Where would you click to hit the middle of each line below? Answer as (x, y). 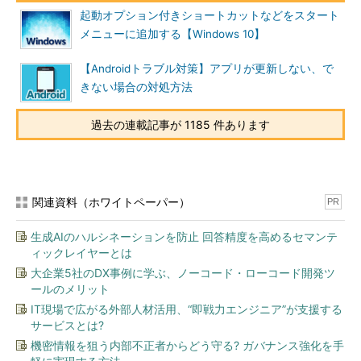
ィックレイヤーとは (81, 253)
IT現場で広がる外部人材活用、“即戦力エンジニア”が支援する (187, 309)
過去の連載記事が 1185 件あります (180, 124)
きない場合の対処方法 (136, 87)
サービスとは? (67, 325)
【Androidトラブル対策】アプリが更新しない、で (207, 68)
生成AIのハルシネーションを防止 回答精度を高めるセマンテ (184, 237)
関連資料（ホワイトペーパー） (111, 202)
